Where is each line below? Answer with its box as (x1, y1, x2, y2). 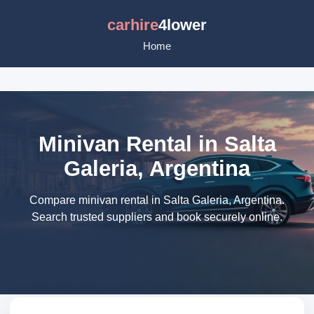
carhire (107, 16, 158, 34)
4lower (158, 16, 207, 34)
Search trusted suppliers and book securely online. (32, 211, 282, 223)
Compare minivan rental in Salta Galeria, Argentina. (29, 194, 285, 206)
